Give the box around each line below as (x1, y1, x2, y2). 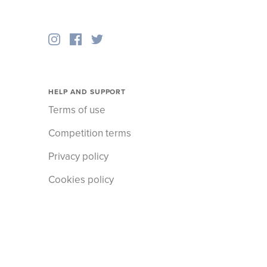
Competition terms (48, 127, 131, 140)
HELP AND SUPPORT (48, 88, 126, 97)
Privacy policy (48, 150, 108, 163)
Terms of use (48, 104, 105, 117)
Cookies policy (48, 173, 114, 187)
